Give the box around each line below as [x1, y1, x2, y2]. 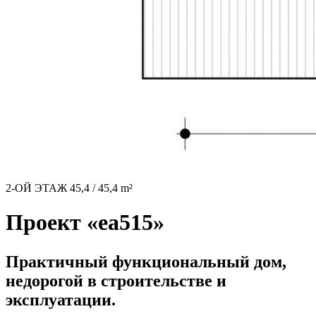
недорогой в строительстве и [6, 272, 226, 291]
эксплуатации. [6, 291, 116, 310]
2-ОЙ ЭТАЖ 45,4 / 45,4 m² [6, 181, 133, 194]
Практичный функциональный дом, [6, 253, 286, 272]
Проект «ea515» [6, 209, 164, 236]
